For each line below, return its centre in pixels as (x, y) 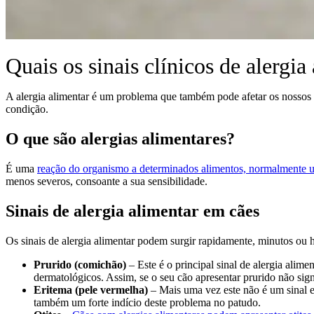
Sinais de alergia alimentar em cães (132, 211)
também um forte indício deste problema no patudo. (147, 302)
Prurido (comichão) (80, 264)
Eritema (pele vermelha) (91, 289)
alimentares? (188, 138)
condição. (27, 109)
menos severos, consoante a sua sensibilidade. (107, 181)
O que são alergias (71, 138)
